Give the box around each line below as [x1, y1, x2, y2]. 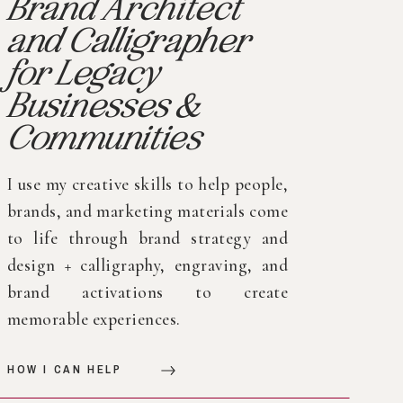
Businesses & [5, 83, 199, 127]
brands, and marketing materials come [7, 201, 288, 221]
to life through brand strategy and [7, 228, 288, 248]
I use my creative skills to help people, [7, 174, 288, 194]
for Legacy [5, 50, 157, 94]
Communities [5, 115, 200, 159]
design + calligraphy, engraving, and [7, 255, 288, 275]
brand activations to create [7, 282, 288, 302]
